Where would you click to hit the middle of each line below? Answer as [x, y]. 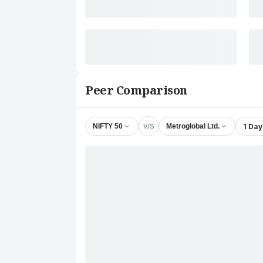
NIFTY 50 [108, 126]
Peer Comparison [136, 90]
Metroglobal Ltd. [193, 126]
